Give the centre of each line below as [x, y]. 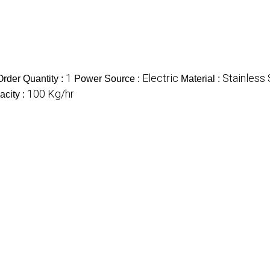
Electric [160, 78]
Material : [202, 79]
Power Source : [108, 79]
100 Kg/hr [51, 94]
